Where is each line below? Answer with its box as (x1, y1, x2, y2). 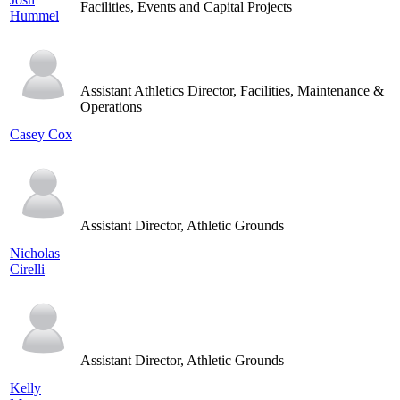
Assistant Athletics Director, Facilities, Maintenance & (80, 83, 384, 98)
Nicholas (10, 246, 60, 261)
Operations (80, 99, 142, 114)
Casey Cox (10, 127, 72, 142)
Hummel (10, 8, 59, 23)
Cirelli (10, 262, 45, 277)
